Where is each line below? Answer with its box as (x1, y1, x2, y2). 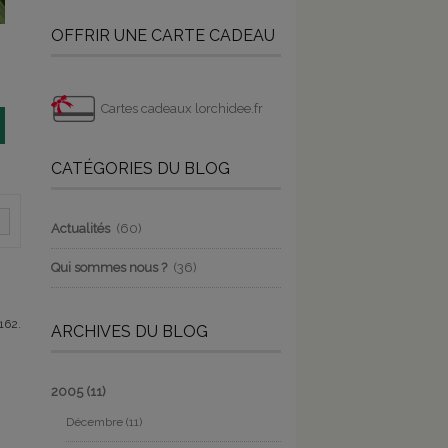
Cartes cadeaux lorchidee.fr (101, 100, 263, 116)
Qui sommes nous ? (51, 259, 167, 275)
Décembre (66, 414, 126, 429)
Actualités (51, 220, 110, 236)
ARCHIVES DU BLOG (51, 321, 208, 341)
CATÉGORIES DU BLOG (51, 158, 230, 178)
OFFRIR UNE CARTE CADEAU (51, 25, 275, 45)
